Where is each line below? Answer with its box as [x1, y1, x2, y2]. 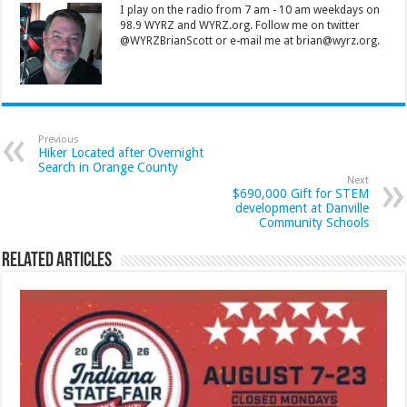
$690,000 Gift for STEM [232, 186, 369, 202]
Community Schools [258, 215, 369, 231]
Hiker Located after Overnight [38, 145, 204, 161]
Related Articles [2, 251, 113, 273]
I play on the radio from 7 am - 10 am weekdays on [120, 4, 381, 17]
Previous [38, 134, 80, 146]
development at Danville [234, 201, 369, 216]
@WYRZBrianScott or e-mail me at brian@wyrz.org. [120, 35, 381, 48]
